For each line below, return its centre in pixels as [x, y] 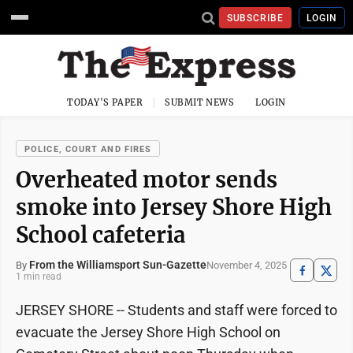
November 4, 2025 [247, 265]
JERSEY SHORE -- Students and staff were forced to [176, 310]
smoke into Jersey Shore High [174, 207]
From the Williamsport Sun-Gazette [118, 265]
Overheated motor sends [147, 180]
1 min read [39, 277]
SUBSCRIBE [255, 18]
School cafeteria [100, 235]
